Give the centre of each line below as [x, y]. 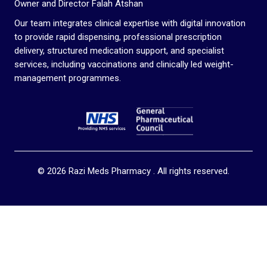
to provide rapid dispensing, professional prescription [118, 37]
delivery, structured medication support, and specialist [119, 50]
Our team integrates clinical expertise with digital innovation [130, 23]
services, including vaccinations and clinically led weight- [124, 64]
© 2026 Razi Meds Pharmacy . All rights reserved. [133, 171]
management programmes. [68, 78]
